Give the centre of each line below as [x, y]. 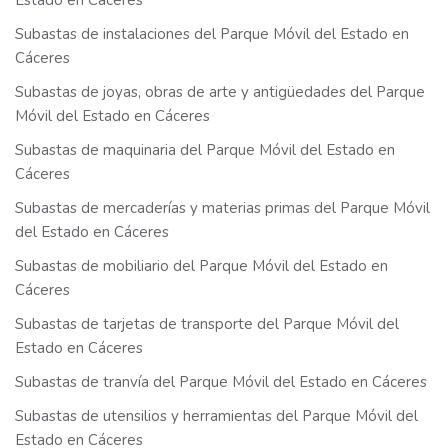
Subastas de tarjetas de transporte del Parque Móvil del [207, 324]
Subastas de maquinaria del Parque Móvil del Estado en [205, 150]
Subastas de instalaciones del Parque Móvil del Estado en [212, 34]
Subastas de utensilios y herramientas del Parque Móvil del [216, 416]
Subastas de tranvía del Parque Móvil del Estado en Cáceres [221, 382]
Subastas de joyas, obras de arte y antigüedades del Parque [220, 92]
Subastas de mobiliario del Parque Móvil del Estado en [201, 266]
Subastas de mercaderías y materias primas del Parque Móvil [222, 208]
